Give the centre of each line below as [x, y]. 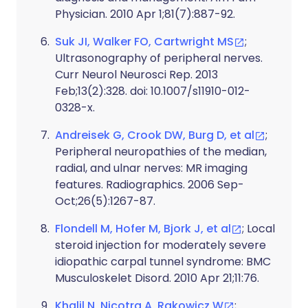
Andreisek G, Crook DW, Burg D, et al [155, 135]
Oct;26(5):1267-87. [105, 201]
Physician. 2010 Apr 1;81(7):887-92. [145, 14]
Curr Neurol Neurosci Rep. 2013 [136, 75]
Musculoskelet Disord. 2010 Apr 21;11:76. [157, 278]
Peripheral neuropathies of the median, [161, 152]
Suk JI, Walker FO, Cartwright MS [144, 42]
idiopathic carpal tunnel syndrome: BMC [163, 262]
